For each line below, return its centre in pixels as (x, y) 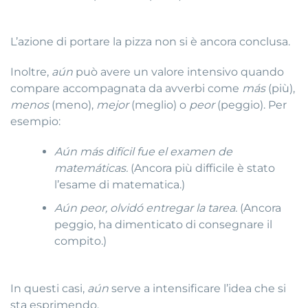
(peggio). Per (251, 105)
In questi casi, (49, 288)
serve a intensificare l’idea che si (197, 288)
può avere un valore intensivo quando (178, 72)
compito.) (81, 241)
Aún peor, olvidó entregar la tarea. (146, 208)
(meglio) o (159, 105)
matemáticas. (91, 168)
